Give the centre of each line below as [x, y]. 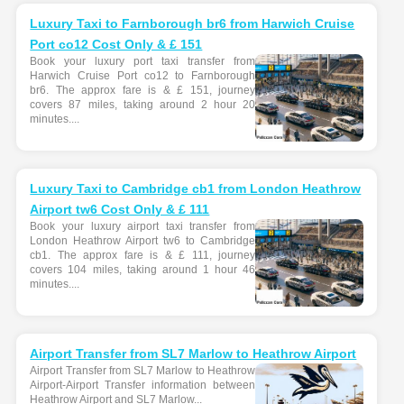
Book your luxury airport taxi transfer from [142, 226]
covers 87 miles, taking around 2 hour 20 [142, 105]
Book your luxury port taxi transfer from [142, 61]
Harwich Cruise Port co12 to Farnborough [142, 76]
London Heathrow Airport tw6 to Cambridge [142, 241]
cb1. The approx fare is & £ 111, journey [142, 255]
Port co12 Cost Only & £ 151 [116, 44]
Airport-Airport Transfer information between [142, 385]
